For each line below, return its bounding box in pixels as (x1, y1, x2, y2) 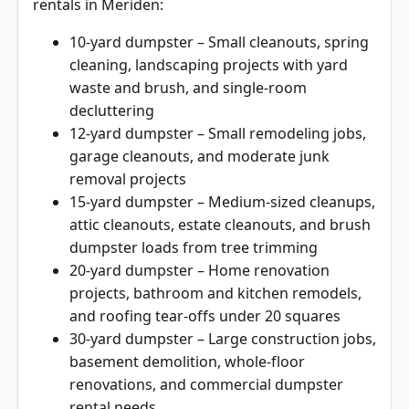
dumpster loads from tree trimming (69, 236, 318, 257)
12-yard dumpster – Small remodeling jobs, (69, 121, 366, 142)
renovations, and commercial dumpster (69, 372, 343, 393)
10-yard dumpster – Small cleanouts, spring (69, 30, 369, 51)
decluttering (69, 99, 154, 120)
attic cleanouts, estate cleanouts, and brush (69, 213, 371, 234)
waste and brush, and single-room (69, 76, 307, 97)
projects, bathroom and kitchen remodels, (69, 281, 362, 302)
